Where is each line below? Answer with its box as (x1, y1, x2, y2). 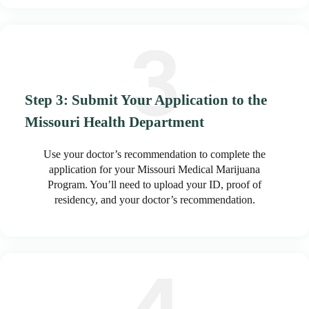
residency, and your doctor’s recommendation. (54, 193, 255, 206)
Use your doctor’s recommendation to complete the (43, 148, 266, 160)
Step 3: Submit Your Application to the (25, 91, 267, 108)
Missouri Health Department (25, 113, 204, 130)
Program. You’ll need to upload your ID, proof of (48, 178, 261, 190)
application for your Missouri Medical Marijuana (49, 163, 260, 175)
